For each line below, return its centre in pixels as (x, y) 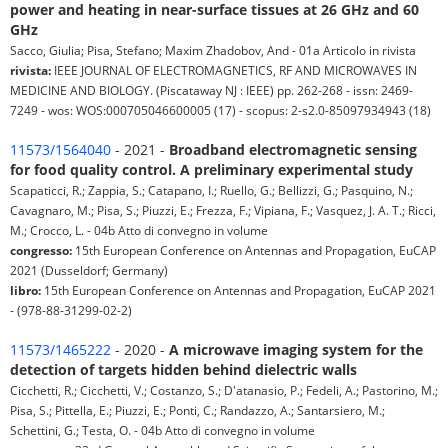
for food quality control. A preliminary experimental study (211, 170)
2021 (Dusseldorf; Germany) (89, 270)
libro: (25, 290)
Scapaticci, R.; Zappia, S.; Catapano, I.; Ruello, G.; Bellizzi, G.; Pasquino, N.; (211, 190)
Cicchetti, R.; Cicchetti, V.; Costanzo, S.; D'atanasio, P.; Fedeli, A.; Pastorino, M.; (224, 390)
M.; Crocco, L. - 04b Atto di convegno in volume (139, 230)
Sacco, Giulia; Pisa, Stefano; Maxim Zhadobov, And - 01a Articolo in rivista (213, 50)
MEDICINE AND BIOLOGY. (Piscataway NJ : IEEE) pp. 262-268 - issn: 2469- (211, 90)
